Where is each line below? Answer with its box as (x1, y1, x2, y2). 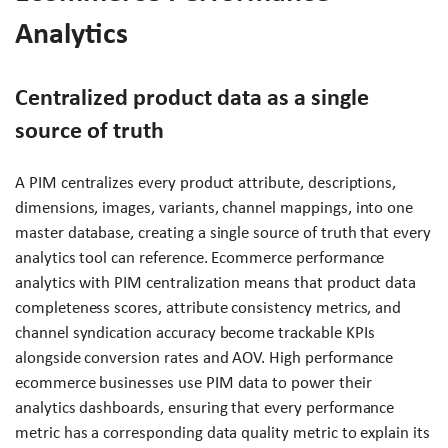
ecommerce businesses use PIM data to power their (15, 373, 372, 393)
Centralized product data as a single (15, 84, 369, 111)
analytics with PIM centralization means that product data (15, 273, 417, 293)
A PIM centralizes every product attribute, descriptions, (15, 173, 397, 193)
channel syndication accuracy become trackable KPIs (15, 323, 375, 343)
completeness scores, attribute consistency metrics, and (15, 298, 402, 318)
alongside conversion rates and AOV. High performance (15, 348, 394, 368)
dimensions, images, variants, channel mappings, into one (15, 198, 414, 218)
